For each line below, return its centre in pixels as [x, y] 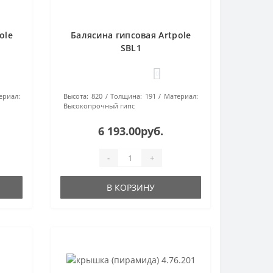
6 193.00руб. [131, 131]
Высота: [76, 96]
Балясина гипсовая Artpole [131, 35]
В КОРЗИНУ [131, 187]
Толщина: [126, 96]
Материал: [181, 96]
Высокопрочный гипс [99, 106]
